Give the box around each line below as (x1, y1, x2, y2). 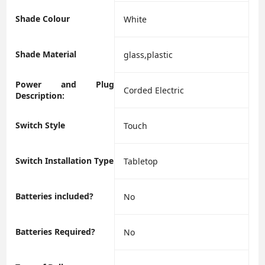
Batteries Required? (15, 226, 96, 238)
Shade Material (15, 49, 77, 60)
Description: (15, 90, 65, 102)
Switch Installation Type (15, 155, 114, 167)
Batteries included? (15, 190, 94, 202)
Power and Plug (15, 79, 115, 91)
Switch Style (15, 119, 66, 131)
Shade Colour (15, 13, 70, 25)
